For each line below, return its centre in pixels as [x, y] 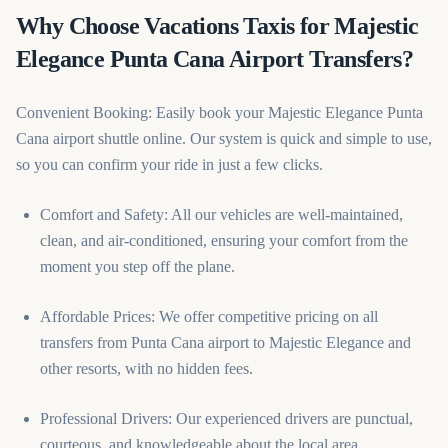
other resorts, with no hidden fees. [146, 368]
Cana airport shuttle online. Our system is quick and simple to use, [224, 138]
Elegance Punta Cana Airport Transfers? [215, 59]
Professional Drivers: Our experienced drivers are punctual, [226, 418]
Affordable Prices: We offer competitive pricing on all [209, 316]
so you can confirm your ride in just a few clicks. [169, 164]
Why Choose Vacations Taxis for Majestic [217, 26]
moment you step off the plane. [137, 266]
